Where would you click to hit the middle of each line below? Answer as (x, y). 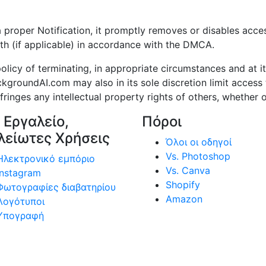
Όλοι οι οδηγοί (199, 142)
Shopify (183, 185)
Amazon (184, 199)
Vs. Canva (188, 170)
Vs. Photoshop (198, 156)
